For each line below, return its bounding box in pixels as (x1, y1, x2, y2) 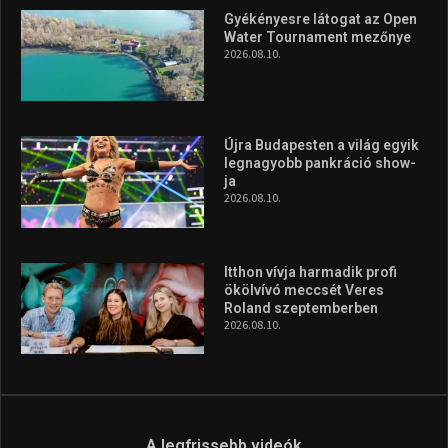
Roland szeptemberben (223, 299, 381, 316)
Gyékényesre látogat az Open (223, 10, 417, 27)
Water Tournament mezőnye (223, 28, 411, 45)
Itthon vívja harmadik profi (223, 263, 397, 280)
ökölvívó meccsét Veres (223, 281, 384, 298)
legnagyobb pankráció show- (223, 155, 416, 172)
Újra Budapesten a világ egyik (223, 137, 419, 154)
